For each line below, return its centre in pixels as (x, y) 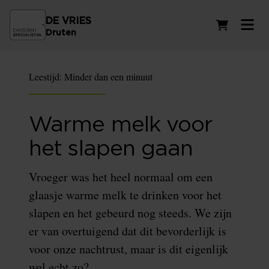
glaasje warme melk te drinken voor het (125, 195)
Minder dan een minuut (108, 77)
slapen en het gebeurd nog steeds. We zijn (130, 213)
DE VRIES (68, 21)
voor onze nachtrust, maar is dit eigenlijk (128, 249)
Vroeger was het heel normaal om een (121, 177)
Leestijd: (47, 77)
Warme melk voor (121, 125)
